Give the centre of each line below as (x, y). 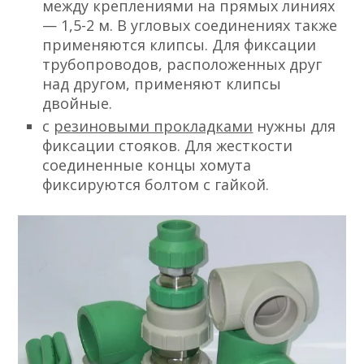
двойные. (78, 103)
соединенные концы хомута (147, 165)
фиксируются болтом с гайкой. (156, 184)
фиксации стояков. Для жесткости (168, 145)
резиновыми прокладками (154, 126)
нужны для (295, 126)
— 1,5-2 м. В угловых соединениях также (190, 25)
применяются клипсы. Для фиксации (180, 44)
